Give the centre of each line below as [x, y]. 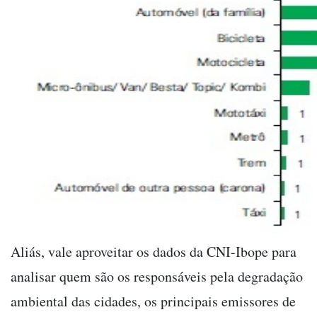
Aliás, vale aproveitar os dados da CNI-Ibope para [154, 252]
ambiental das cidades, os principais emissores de [153, 301]
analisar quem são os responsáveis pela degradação [157, 277]
